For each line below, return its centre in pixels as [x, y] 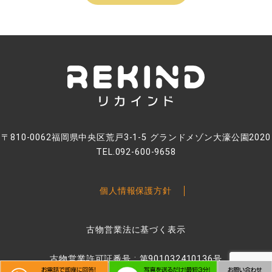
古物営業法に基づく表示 [136, 229]
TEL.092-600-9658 [136, 152]
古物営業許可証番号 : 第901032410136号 [136, 259]
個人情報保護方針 [136, 191]
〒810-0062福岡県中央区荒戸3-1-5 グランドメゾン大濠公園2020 [136, 137]
